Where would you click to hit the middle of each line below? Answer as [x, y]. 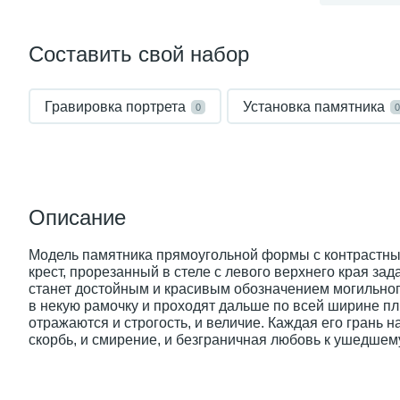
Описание [77, 217]
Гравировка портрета [115, 107]
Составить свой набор [139, 54]
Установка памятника [314, 107]
